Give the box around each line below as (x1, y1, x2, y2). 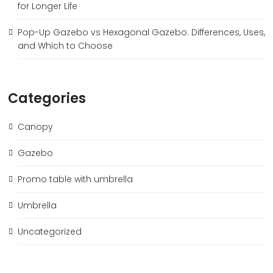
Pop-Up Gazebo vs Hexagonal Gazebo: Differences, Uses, (17, 26, 265, 39)
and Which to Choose (17, 40, 113, 52)
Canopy (17, 121, 53, 133)
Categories (8, 89, 87, 108)
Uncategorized (17, 225, 82, 238)
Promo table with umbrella (17, 173, 133, 186)
